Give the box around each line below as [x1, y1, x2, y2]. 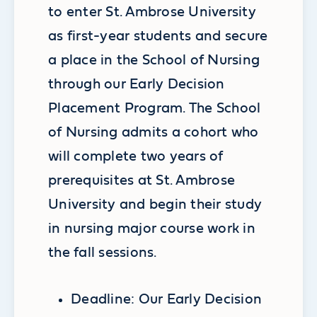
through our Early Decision [48, 77, 225, 92]
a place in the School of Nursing [48, 53, 260, 68]
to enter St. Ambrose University [48, 5, 256, 20]
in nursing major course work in [48, 221, 255, 236]
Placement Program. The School [48, 101, 261, 116]
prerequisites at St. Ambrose [48, 173, 236, 188]
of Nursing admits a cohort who [48, 125, 259, 140]
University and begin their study [48, 197, 263, 212]
